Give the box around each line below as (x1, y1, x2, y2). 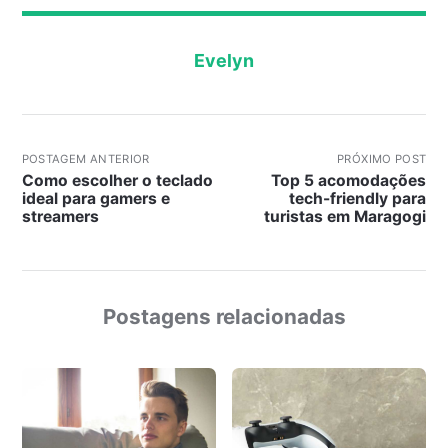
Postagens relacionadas (102, 304, 346, 330)
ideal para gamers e (21, 189, 170, 209)
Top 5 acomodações (271, 171, 427, 191)
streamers (21, 207, 99, 227)
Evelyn (194, 50, 254, 72)
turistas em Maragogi (264, 207, 427, 227)
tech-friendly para (289, 189, 427, 209)
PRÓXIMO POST (337, 152, 427, 167)
